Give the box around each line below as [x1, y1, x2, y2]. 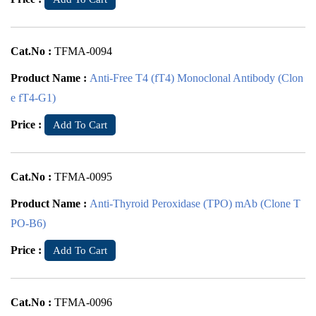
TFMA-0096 [54, 296, 112, 308]
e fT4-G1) [11, 92, 56, 104]
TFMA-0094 [54, 45, 112, 57]
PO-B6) [11, 217, 46, 229]
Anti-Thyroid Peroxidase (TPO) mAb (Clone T [90, 197, 300, 209]
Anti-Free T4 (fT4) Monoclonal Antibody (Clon [90, 72, 303, 84]
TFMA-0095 [54, 171, 112, 183]
